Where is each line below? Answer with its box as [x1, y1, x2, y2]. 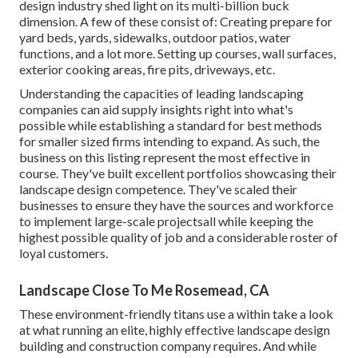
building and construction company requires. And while [19, 337, 316, 353]
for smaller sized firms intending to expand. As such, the [19, 133, 320, 149]
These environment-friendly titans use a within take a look [19, 305, 333, 321]
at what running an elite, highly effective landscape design [19, 321, 330, 337]
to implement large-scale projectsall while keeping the [19, 213, 313, 229]
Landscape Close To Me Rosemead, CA [19, 280, 269, 299]
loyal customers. [19, 245, 108, 261]
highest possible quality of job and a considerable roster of [19, 229, 338, 245]
